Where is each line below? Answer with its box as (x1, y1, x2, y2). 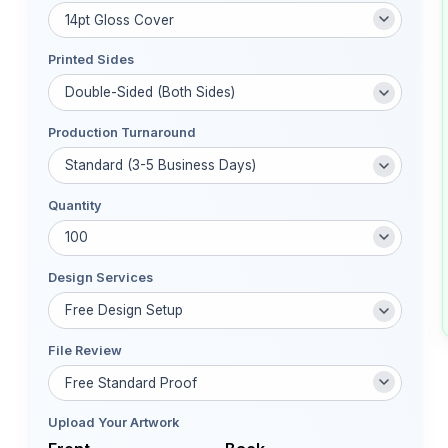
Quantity (48, 197, 102, 213)
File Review (48, 342, 122, 358)
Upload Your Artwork (48, 415, 179, 431)
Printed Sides (48, 52, 134, 68)
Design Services (48, 270, 153, 286)
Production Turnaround (48, 124, 196, 140)
